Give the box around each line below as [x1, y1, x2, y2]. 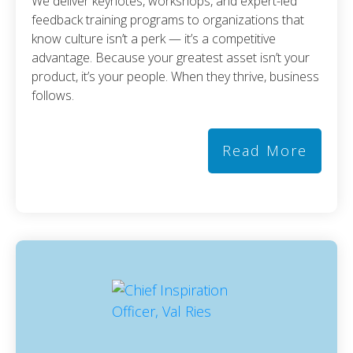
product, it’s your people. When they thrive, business [32, 67, 319, 85]
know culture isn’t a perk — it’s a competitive [32, 29, 276, 47]
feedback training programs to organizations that [32, 10, 304, 28]
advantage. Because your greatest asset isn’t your [32, 48, 310, 66]
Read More [222, 140, 307, 160]
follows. [32, 86, 74, 104]
